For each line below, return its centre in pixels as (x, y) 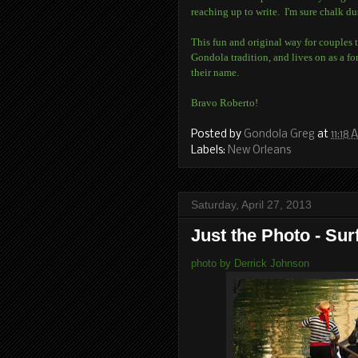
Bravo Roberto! (225, 103)
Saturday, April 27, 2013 (251, 204)
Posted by (217, 134)
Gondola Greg (279, 134)
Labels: (209, 150)
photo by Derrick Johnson (250, 263)
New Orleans (259, 150)
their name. (215, 72)
